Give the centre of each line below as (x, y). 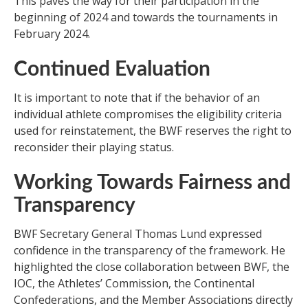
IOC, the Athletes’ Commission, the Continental (134, 283)
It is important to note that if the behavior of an (137, 97)
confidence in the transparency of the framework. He (150, 250)
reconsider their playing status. (94, 147)
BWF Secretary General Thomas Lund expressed (138, 233)
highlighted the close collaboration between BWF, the (152, 266)
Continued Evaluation (112, 69)
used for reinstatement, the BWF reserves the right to (153, 130)
